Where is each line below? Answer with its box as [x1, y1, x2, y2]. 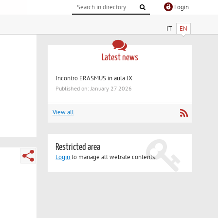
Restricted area [55, 143, 101, 152]
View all [52, 108, 74, 117]
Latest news [101, 53, 138, 62]
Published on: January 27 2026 [55, 85, 132, 92]
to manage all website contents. [70, 153, 157, 162]
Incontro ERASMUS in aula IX [55, 73, 133, 82]
